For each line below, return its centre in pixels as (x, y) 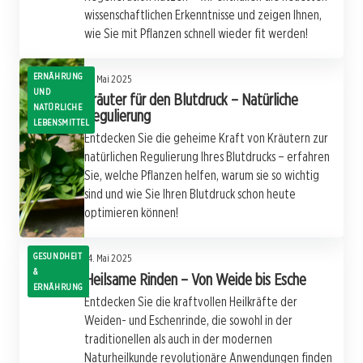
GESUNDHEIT (58, 256)
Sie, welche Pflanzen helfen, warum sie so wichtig (202, 176)
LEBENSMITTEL (61, 123)
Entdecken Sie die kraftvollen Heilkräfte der (191, 301)
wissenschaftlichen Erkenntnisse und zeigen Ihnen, (203, 15)
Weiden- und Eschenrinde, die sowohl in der (188, 320)
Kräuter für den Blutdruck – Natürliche (191, 100)
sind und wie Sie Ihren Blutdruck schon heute (190, 194)
